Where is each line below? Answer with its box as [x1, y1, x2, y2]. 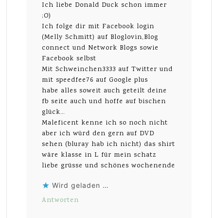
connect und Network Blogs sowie [42, 43, 159, 53]
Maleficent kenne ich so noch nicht [42, 118, 168, 128]
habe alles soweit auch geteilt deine [42, 86, 167, 96]
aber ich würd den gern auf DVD [42, 128, 155, 139]
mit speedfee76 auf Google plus [42, 75, 148, 85]
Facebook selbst [42, 54, 97, 64]
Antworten [42, 195, 79, 205]
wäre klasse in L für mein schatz [42, 150, 157, 160]
